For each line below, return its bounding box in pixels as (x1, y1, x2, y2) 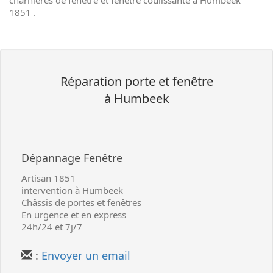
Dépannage (21, 151, 80, 165)
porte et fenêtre (121, 73, 213, 90)
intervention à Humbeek (21, 184, 123, 196)
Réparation (60, 73, 122, 90)
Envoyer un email (41, 248, 130, 263)
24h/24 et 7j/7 (21, 221, 82, 233)
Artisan (21, 172, 51, 184)
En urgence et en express (21, 208, 126, 221)
